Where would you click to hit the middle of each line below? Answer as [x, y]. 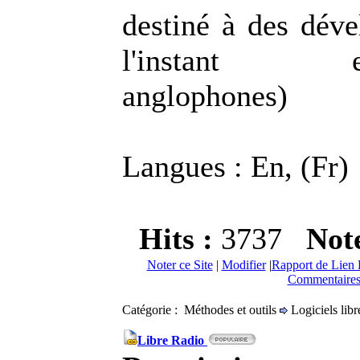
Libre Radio [172, 340]
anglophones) [205, 96]
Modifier [243, 265]
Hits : [180, 239]
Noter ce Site [180, 265]
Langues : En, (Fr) [235, 166]
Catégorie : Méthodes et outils [201, 310]
